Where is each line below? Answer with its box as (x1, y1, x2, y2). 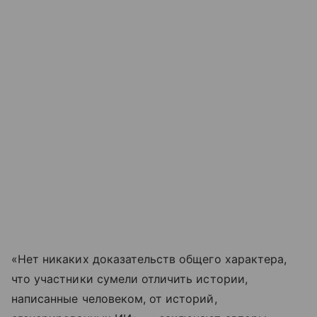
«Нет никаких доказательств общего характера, (11, 251, 287, 266)
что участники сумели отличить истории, (11, 271, 248, 286)
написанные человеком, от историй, (11, 291, 217, 306)
